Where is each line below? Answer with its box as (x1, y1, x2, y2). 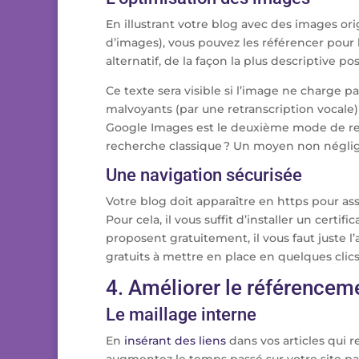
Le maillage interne (106, 305, 256, 325)
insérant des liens (124, 333, 226, 348)
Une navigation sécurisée (106, 165, 302, 185)
